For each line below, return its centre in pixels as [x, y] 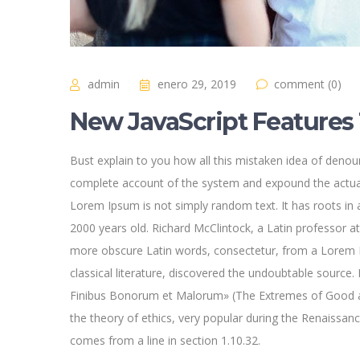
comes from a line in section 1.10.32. [165, 340]
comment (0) [308, 84]
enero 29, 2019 [197, 84]
